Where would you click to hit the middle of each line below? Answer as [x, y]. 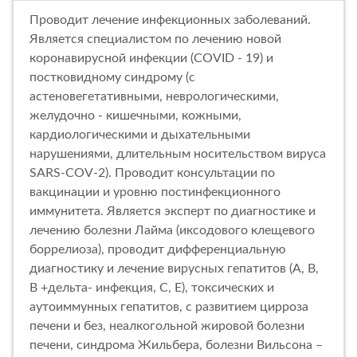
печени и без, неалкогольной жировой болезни [167, 326]
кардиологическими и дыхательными [140, 134]
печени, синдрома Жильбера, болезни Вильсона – [176, 345]
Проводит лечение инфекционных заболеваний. [170, 20]
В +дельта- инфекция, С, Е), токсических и [152, 287]
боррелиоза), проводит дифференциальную [158, 249]
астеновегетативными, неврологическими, [154, 96]
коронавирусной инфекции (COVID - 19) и [151, 58]
